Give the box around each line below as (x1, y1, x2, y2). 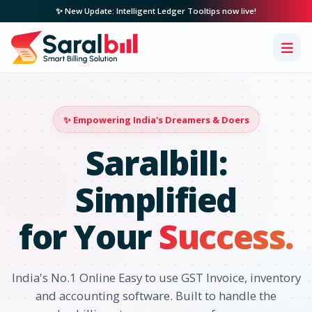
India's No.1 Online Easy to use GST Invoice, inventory (11, 270, 301, 286)
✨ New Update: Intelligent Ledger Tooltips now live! (56, 6, 256, 16)
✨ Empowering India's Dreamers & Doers (63, 114, 249, 126)
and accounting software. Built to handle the (36, 288, 276, 304)
